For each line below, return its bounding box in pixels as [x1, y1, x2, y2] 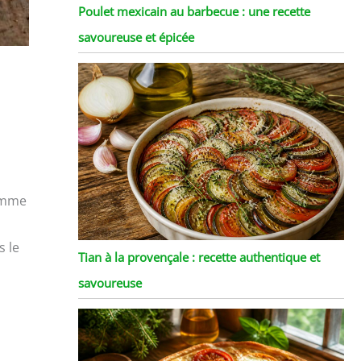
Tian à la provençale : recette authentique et [77, 248, 320, 265]
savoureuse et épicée [77, 28, 194, 45]
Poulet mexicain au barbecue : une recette [77, 2, 310, 19]
